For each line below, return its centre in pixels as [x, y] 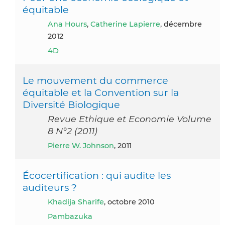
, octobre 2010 [129, 202]
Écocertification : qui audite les [97, 176]
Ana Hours [70, 24]
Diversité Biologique [71, 105]
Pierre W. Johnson [83, 146]
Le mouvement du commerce [95, 81]
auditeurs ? [50, 188]
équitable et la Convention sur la [101, 93]
